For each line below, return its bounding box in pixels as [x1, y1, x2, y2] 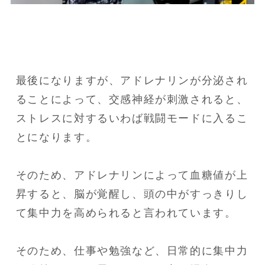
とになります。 [15, 131, 98, 144]
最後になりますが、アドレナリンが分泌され [15, 75, 248, 87]
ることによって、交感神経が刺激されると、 [15, 93, 248, 106]
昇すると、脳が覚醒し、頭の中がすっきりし [15, 188, 248, 201]
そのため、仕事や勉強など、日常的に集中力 [15, 245, 248, 257]
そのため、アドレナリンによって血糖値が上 [15, 169, 248, 182]
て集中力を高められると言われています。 [15, 207, 237, 219]
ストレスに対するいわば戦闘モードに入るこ [15, 112, 248, 125]
